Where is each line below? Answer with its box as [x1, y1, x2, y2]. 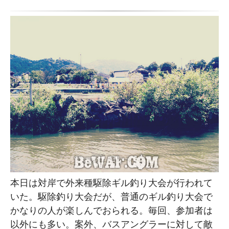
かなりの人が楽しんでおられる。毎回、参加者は [10, 204, 213, 216]
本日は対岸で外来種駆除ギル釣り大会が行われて [10, 177, 213, 188]
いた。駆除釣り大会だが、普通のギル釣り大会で [10, 191, 213, 202]
